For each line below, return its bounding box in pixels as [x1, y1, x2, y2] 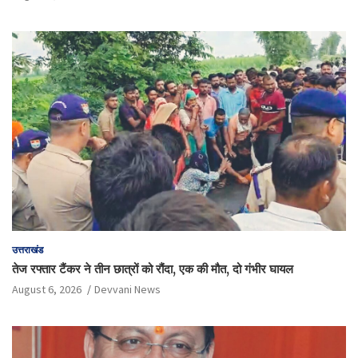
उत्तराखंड [12, 244, 43, 257]
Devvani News [94, 282, 161, 297]
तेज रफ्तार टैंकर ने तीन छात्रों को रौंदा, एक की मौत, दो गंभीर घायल [12, 261, 293, 277]
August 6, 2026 [12, 282, 82, 297]
